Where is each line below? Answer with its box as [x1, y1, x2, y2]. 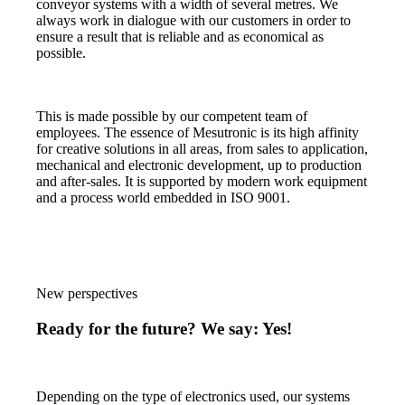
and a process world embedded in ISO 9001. [36, 190, 291, 206]
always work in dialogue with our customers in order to [36, 13, 352, 29]
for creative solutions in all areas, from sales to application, [36, 141, 369, 157]
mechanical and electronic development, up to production [36, 157, 363, 174]
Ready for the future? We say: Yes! [36, 318, 293, 338]
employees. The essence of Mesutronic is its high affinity [36, 125, 360, 141]
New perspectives [36, 286, 138, 302]
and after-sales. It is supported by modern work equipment [36, 174, 368, 190]
